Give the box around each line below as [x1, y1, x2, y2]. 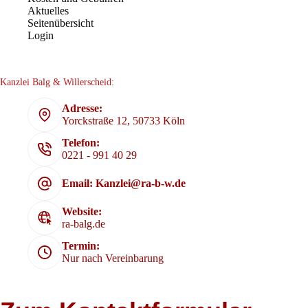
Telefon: [62, 137, 100, 149]
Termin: [62, 240, 100, 252]
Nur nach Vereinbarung [62, 252, 164, 265]
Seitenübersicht [27, 16, 93, 29]
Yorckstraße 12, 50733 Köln [62, 115, 185, 127]
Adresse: [62, 102, 102, 115]
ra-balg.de [62, 218, 105, 230]
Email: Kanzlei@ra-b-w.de [62, 177, 186, 190]
